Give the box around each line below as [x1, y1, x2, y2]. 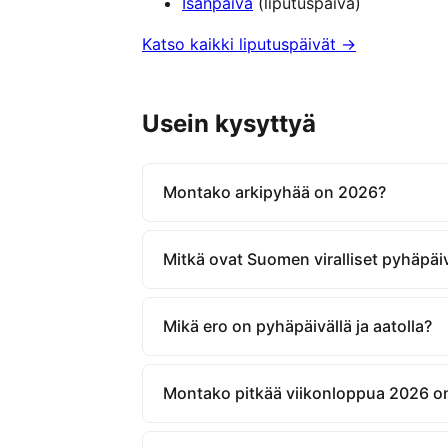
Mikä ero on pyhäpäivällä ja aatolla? [163, 315, 432, 336]
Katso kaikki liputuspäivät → [142, 33, 356, 54]
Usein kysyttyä [142, 108, 316, 138]
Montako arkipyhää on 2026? [163, 181, 386, 202]
